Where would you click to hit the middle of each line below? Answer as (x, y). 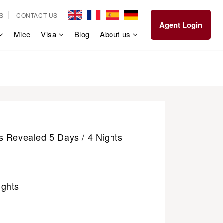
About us (116, 34)
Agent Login (181, 25)
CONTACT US (37, 15)
